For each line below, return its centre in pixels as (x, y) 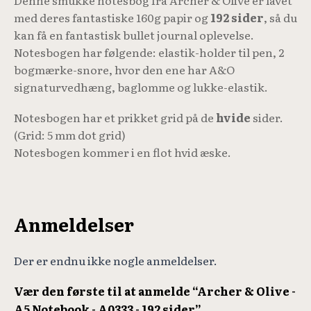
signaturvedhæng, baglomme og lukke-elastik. (141, 87)
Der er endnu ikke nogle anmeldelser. (116, 260)
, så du (280, 18)
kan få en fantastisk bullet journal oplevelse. (134, 35)
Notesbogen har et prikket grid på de (115, 117)
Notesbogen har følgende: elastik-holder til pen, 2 (149, 52)
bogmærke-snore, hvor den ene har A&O (124, 70)
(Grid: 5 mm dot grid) (70, 134)
